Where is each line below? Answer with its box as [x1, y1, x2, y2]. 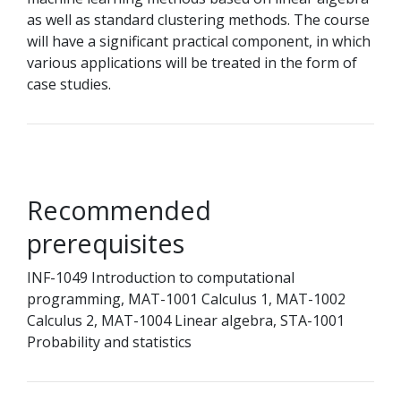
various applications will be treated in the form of [27, 53, 357, 73]
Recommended [27, 192, 211, 227]
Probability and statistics [27, 332, 192, 352]
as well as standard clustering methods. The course [27, 10, 370, 30]
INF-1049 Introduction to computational [27, 268, 294, 287]
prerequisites [27, 226, 184, 260]
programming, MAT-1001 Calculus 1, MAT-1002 [27, 289, 346, 309]
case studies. [27, 74, 111, 94]
